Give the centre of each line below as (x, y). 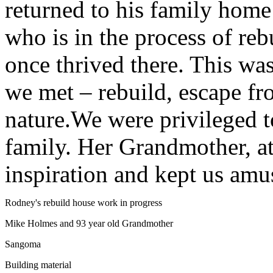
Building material (38, 264)
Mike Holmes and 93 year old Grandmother (89, 223)
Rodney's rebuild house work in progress (83, 202)
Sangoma (23, 244)
